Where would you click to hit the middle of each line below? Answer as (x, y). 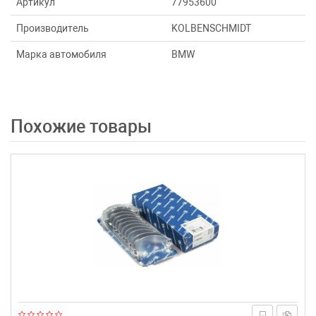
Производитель (53, 28)
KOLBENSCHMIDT (211, 28)
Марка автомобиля (61, 54)
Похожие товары (87, 127)
